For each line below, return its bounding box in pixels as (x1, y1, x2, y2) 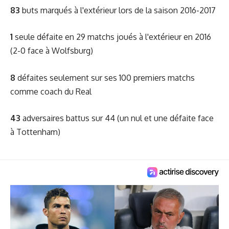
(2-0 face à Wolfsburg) (10, 45, 93, 56)
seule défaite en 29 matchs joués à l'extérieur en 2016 (13, 32, 211, 42)
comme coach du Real (10, 86, 91, 97)
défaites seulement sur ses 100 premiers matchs (15, 72, 195, 83)
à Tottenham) (10, 127, 60, 137)
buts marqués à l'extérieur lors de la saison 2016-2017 (20, 5, 216, 15)
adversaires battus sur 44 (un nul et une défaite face (20, 113, 214, 123)
